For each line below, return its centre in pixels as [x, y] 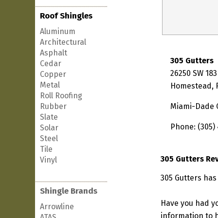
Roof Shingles [66, 16]
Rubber [53, 106]
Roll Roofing [61, 96]
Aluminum [58, 31]
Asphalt [54, 53]
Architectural [63, 42]
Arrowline [57, 207]
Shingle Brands [69, 191]
